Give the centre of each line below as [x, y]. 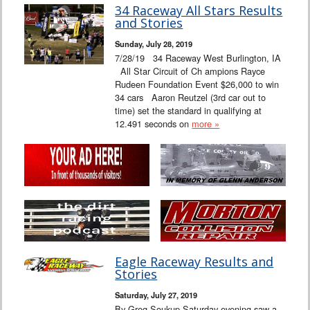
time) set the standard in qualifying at [189, 111]
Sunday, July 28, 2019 [154, 44]
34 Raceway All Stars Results [199, 11]
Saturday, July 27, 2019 [156, 294]
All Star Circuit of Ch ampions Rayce [190, 71]
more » [206, 124]
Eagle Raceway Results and [194, 261]
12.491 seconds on [154, 124]
